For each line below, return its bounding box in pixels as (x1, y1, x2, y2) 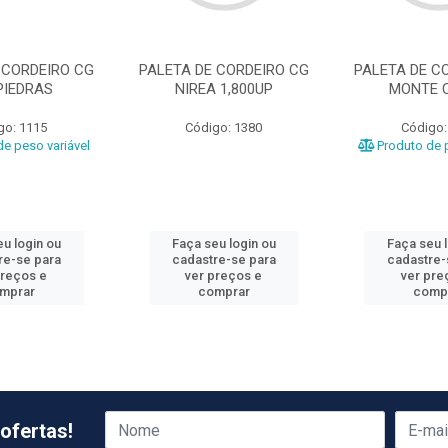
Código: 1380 (185, 120, 263, 135)
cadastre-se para (171, 252, 276, 267)
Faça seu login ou (171, 236, 276, 251)
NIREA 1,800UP (174, 80, 273, 98)
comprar (197, 284, 250, 299)
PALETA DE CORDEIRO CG (138, 61, 309, 79)
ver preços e (185, 268, 263, 283)
